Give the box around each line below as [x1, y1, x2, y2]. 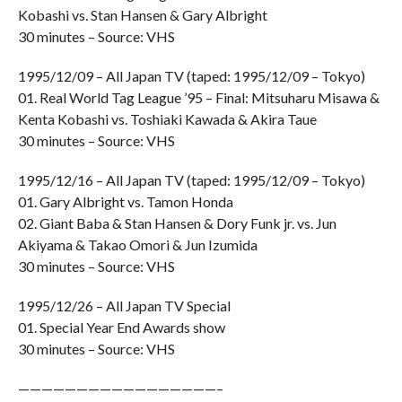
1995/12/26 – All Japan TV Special [17, 297, 231, 314]
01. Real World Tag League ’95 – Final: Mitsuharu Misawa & [17, 89, 380, 106]
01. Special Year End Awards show [17, 319, 225, 336]
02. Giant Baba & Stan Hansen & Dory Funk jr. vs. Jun [17, 214, 336, 232]
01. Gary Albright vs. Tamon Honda [17, 193, 233, 210]
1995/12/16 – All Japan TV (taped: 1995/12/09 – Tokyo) [17, 171, 365, 188]
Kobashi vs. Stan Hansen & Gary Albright [17, 6, 267, 23]
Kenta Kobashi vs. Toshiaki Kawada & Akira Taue [17, 110, 317, 127]
